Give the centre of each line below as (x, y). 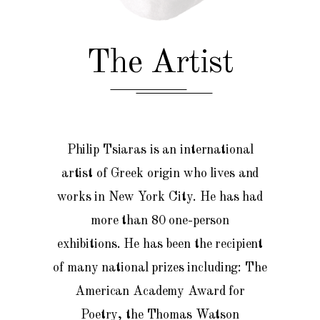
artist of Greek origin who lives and (160, 174)
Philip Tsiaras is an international (160, 150)
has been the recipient (201, 244)
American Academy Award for (160, 291)
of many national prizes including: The (160, 268)
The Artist (160, 63)
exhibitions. (90, 244)
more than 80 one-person (160, 221)
